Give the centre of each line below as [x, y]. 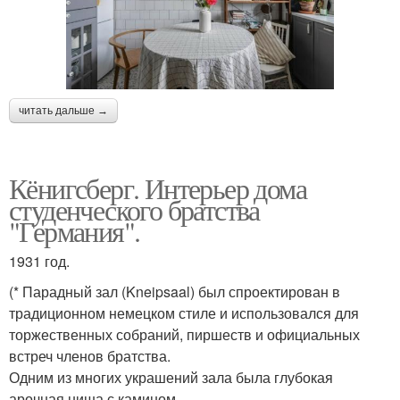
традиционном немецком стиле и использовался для [184, 313]
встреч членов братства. [90, 356]
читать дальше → [63, 111]
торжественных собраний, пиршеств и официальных [184, 335]
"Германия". [75, 231]
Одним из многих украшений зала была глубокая [171, 378]
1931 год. [39, 262]
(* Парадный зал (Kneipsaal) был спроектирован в [175, 292]
